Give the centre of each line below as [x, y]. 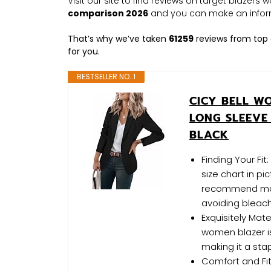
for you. [85, 51]
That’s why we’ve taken [118, 38]
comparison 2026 [108, 13]
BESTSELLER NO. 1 [106, 76]
